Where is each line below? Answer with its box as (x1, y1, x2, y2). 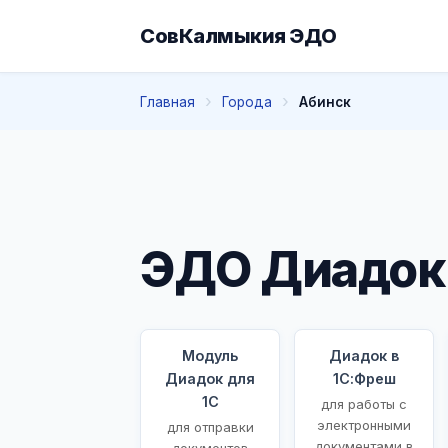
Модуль (182, 346, 238, 364)
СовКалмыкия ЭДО (140, 23, 337, 48)
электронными (317, 416, 411, 433)
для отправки (166, 418, 254, 435)
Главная (140, 93, 195, 110)
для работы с (321, 395, 407, 412)
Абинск (299, 93, 351, 110)
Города (222, 93, 272, 110)
